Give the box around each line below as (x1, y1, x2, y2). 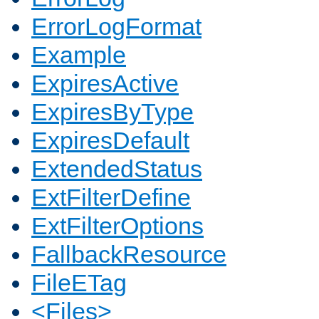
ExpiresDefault (31, 127, 189, 155)
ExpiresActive (31, 70, 179, 98)
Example (31, 41, 126, 69)
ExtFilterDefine (31, 184, 191, 211)
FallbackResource (31, 241, 226, 268)
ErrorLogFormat (31, 13, 202, 41)
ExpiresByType (31, 98, 194, 126)
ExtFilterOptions (31, 212, 204, 240)
